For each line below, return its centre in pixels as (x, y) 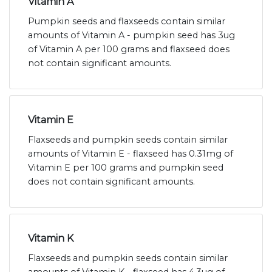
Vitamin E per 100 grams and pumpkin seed (126, 168)
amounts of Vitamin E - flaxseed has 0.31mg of (131, 154)
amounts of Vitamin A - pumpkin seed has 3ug (131, 36)
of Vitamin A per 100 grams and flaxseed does (129, 49)
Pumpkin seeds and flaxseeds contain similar (127, 22)
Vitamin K (51, 239)
